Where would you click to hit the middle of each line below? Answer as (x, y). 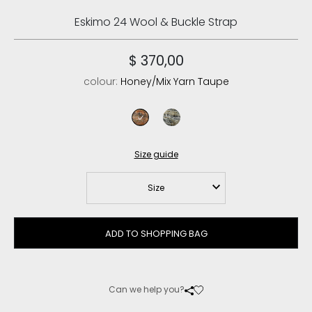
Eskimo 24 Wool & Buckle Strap (156, 22)
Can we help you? (146, 290)
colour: (102, 82)
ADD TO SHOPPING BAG (156, 233)
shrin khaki (187, 133)
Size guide (156, 155)
